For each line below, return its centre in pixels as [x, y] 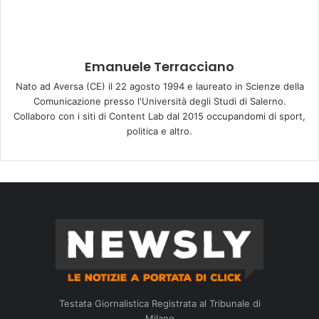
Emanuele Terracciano [159, 66]
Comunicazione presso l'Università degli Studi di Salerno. [159, 101]
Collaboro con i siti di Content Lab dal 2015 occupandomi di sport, [159, 116]
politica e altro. [159, 131]
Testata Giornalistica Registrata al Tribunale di [159, 303]
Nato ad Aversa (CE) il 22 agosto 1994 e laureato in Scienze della [159, 86]
